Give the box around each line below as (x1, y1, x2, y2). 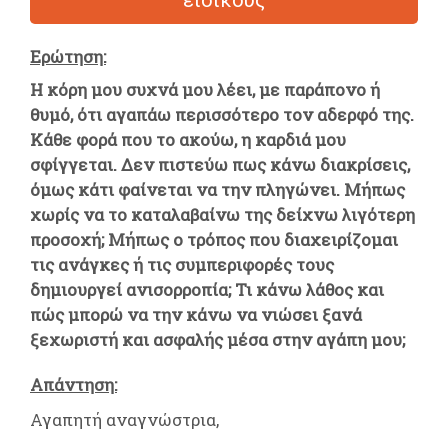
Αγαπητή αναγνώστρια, (30, 407, 219, 431)
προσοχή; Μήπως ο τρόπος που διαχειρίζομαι (30, 227, 398, 251)
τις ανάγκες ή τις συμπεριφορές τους (30, 252, 334, 276)
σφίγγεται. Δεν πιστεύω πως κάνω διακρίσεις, (30, 152, 410, 176)
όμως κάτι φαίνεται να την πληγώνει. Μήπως (30, 177, 405, 201)
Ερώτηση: (30, 44, 106, 68)
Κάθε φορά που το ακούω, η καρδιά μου (30, 127, 346, 151)
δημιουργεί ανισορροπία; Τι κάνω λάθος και (30, 277, 384, 301)
